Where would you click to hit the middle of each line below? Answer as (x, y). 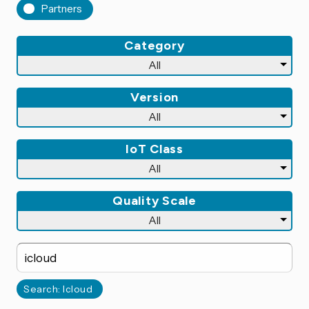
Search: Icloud (58, 289)
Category (154, 45)
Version (154, 97)
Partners (62, 8)
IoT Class (154, 149)
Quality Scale (154, 200)
